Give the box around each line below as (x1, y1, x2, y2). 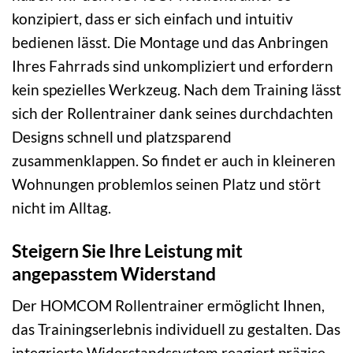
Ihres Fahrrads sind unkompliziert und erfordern (12, 56, 333, 75)
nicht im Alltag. (12, 198, 111, 217)
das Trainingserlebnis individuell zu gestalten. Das (12, 320, 340, 339)
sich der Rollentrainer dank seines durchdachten (12, 103, 333, 122)
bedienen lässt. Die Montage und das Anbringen (12, 32, 329, 51)
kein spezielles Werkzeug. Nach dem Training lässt (12, 80, 341, 98)
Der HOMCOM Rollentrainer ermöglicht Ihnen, (12, 296, 325, 315)
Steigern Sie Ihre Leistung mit (12, 239, 243, 262)
